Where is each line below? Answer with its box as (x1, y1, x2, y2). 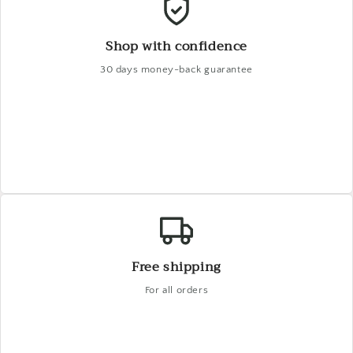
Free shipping (132, 256, 221, 279)
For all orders (144, 284, 209, 296)
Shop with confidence (106, 35, 247, 58)
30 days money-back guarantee (100, 64, 253, 76)
